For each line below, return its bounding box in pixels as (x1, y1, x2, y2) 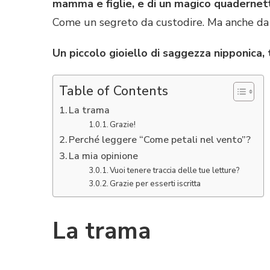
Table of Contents (59, 81, 168, 100)
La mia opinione (69, 149, 139, 163)
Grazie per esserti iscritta (110, 178, 201, 189)
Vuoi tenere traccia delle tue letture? (110, 165, 240, 176)
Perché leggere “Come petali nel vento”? (69, 133, 251, 146)
